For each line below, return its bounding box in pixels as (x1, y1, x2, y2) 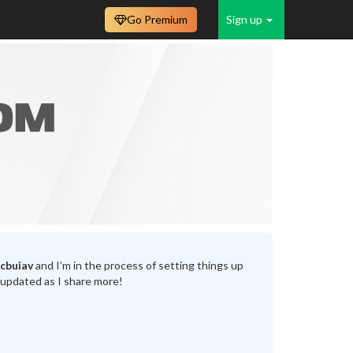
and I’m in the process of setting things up (32, 258, 243, 273)
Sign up (226, 13, 265, 26)
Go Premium (127, 13, 188, 26)
